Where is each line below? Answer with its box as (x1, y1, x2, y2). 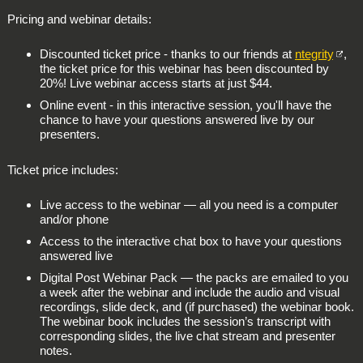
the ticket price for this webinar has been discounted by (39, 62, 329, 76)
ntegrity (294, 47, 333, 62)
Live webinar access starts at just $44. (69, 76, 275, 91)
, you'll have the (249, 98, 331, 113)
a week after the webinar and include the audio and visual (39, 285, 340, 300)
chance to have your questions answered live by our (39, 113, 314, 127)
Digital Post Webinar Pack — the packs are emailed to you (39, 271, 348, 285)
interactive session (150, 98, 250, 113)
